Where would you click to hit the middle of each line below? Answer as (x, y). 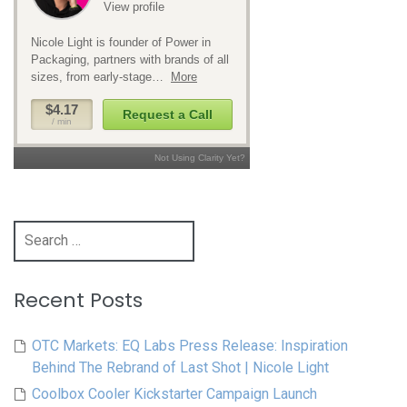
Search (35, 231)
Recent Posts (78, 301)
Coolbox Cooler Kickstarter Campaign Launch (174, 394)
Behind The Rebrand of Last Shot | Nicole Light (180, 368)
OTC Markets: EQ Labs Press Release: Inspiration (190, 346)
